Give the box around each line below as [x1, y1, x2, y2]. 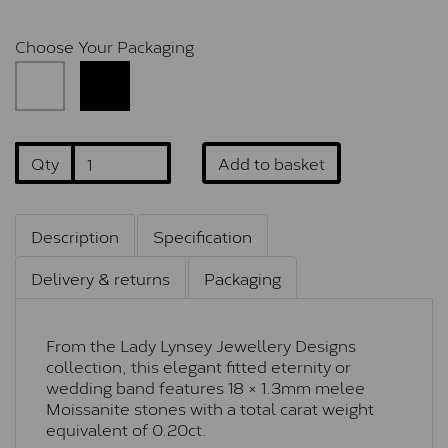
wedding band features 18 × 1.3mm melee [46, 374, 365, 400]
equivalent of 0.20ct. [46, 416, 207, 442]
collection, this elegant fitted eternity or [46, 353, 351, 379]
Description [31, 223, 119, 249]
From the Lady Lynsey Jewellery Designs [46, 332, 356, 358]
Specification [153, 223, 252, 249]
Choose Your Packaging [15, 33, 194, 59]
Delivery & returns [31, 265, 170, 291]
